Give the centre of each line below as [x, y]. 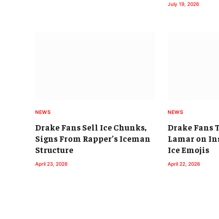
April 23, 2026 [51, 164]
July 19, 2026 [184, 4]
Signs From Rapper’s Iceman [93, 139]
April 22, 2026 [184, 164]
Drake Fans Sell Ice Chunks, [91, 127]
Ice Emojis [189, 150]
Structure [54, 150]
